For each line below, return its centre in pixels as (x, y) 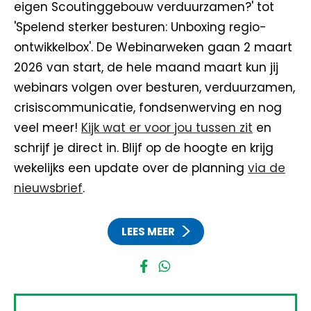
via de (267, 168)
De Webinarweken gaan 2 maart (194, 47)
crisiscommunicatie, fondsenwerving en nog (148, 108)
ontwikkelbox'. (55, 47)
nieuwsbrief (48, 188)
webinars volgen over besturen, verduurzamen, (154, 87)
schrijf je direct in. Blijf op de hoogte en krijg (144, 148)
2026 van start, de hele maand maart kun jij (146, 67)
